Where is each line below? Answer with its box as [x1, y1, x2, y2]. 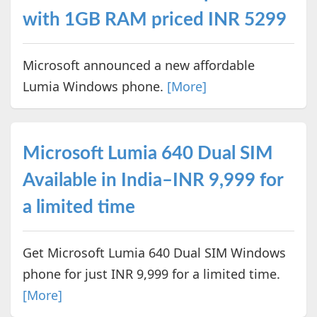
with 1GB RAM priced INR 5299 [22, 10, 287, 29]
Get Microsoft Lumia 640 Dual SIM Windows [22, 243, 286, 261]
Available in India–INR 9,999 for [22, 171, 283, 190]
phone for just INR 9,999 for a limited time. [22, 265, 280, 282]
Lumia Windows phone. [22, 77, 167, 95]
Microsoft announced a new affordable [22, 56, 255, 74]
